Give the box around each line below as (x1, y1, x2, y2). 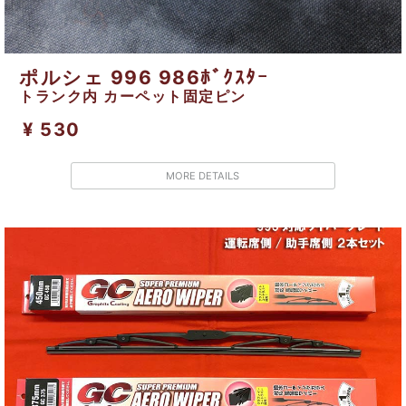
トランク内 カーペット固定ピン (19, 86, 246, 105)
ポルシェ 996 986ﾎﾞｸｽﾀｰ (19, 65, 269, 89)
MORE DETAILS (166, 169, 240, 182)
